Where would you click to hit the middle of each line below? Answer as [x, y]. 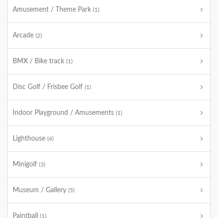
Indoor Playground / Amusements [64, 113]
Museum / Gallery [40, 190]
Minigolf [26, 164]
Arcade [24, 36]
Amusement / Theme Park [53, 10]
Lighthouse [30, 139]
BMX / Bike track [39, 61]
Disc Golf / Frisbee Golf [49, 87]
